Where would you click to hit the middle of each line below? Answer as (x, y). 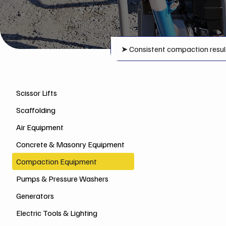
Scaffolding (36, 110)
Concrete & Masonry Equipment (70, 144)
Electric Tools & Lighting (57, 213)
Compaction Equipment (56, 161)
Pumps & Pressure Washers (62, 179)
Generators (35, 196)
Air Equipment (40, 127)
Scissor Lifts (37, 93)
